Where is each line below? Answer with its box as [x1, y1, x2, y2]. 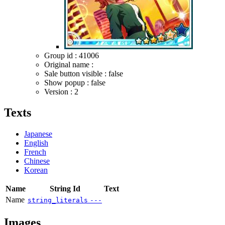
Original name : [44, 60, 93, 69]
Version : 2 [44, 87, 78, 96]
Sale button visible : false [44, 69, 123, 78]
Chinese [24, 157, 50, 166]
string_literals [28, 196, 88, 204]
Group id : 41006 [44, 51, 99, 60]
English [24, 139, 48, 148]
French [24, 148, 46, 157]
